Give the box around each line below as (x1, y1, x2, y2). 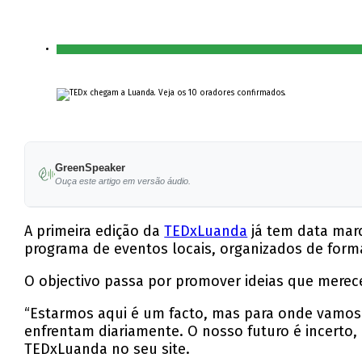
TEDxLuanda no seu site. (24, 340, 191, 359)
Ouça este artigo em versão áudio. (54, 176, 191, 187)
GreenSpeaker (54, 162, 125, 175)
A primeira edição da (24, 222, 165, 241)
